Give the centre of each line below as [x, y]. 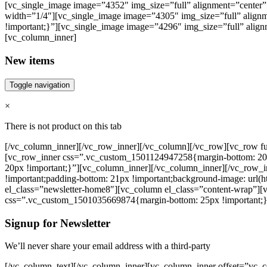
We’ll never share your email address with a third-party [108, 246]
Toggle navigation [40, 85]
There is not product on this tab [63, 126]
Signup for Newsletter [58, 223]
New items [30, 61]
